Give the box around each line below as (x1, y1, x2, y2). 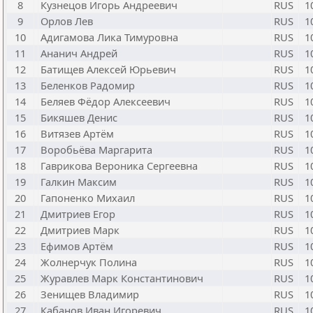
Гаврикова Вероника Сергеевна (41, 159, 198, 173)
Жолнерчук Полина (41, 255, 137, 269)
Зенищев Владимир (41, 287, 139, 301)
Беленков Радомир (41, 78, 135, 92)
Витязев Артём (41, 126, 114, 140)
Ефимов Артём (41, 239, 113, 253)
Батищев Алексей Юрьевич (41, 62, 176, 76)
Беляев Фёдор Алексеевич (41, 94, 170, 108)
